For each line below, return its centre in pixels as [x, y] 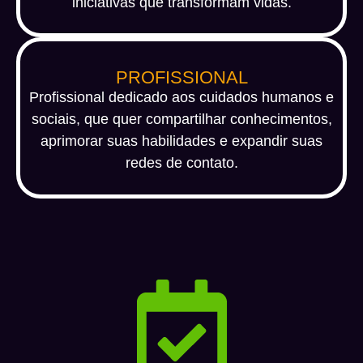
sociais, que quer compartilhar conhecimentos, [181, 120]
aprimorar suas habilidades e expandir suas [181, 141]
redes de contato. [181, 163]
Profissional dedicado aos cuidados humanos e [181, 98]
